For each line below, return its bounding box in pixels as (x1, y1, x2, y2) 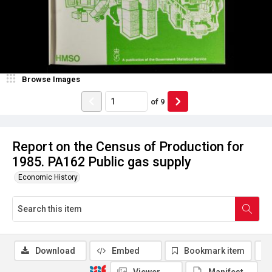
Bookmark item (184, 246, 245, 256)
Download (35, 246, 75, 256)
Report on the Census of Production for (12, 139, 244, 154)
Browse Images (22, 75, 80, 84)
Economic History (18, 173, 78, 182)
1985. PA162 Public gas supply (12, 154, 191, 169)
